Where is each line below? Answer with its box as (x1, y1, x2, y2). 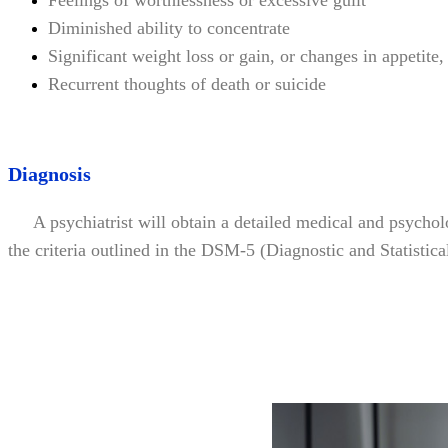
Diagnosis (8, 162, 91, 185)
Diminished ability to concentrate (48, 18, 290, 38)
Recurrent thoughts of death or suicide (48, 74, 326, 94)
